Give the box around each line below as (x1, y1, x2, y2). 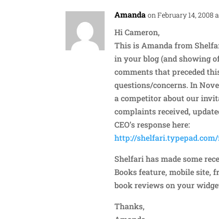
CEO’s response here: (114, 119, 190, 130)
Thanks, (114, 200, 145, 211)
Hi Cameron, (114, 26, 160, 37)
